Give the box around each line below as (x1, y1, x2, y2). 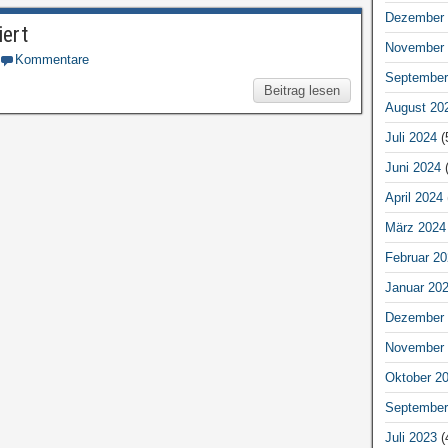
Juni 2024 (384, 159, 441, 175)
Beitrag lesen (263, 83, 340, 98)
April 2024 (384, 189, 443, 205)
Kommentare (15, 52, 89, 67)
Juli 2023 (384, 429, 437, 445)
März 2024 (384, 219, 446, 235)
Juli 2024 (384, 129, 437, 145)
